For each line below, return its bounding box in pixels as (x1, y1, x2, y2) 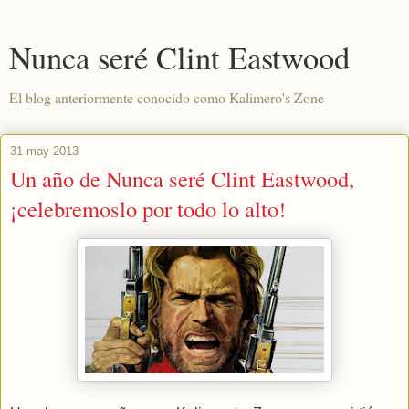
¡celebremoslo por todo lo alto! (10, 194, 286, 224)
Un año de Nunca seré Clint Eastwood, (10, 163, 354, 194)
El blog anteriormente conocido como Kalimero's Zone (9, 88, 324, 107)
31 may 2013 (10, 144, 79, 158)
